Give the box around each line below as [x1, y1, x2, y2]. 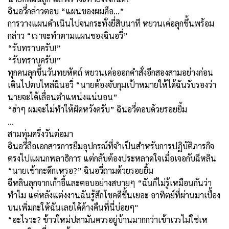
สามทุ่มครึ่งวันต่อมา [8, 128, 75, 139]
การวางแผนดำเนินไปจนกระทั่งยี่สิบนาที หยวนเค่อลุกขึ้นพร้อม [8, 17, 214, 29]
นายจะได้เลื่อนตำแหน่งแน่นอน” [8, 91, 118, 102]
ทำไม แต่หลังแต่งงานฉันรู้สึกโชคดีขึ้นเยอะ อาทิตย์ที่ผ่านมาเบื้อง [8, 189, 220, 200]
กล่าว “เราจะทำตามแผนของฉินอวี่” [8, 30, 128, 41]
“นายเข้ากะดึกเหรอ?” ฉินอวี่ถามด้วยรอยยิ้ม [8, 165, 153, 176]
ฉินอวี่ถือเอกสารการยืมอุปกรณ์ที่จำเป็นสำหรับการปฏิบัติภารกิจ [8, 140, 214, 151]
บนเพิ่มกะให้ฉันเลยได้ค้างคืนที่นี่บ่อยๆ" [8, 201, 138, 213]
